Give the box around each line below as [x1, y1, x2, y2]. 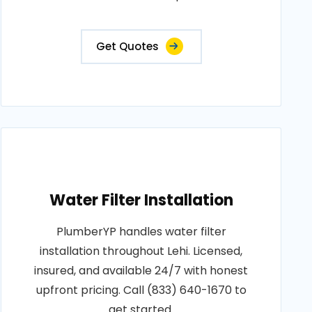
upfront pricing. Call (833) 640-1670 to [36, 282, 247, 298]
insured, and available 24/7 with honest [34, 263, 249, 279]
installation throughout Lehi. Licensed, [40, 243, 243, 259]
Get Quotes [95, 39, 159, 54]
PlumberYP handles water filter [56, 224, 226, 240]
